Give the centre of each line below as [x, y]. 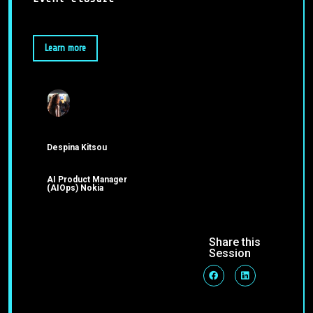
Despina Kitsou [77, 148]
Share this [234, 242]
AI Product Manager [87, 180]
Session [230, 254]
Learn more [65, 48]
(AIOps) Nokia [75, 188]
